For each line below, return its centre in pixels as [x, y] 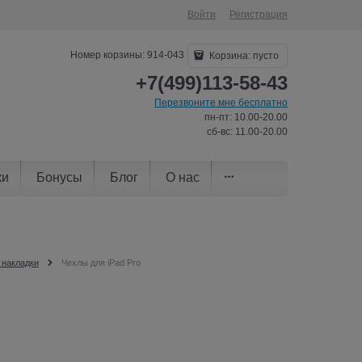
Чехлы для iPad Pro [101, 262]
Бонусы [59, 177]
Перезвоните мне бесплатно [221, 103]
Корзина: [230, 56]
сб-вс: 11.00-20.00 [247, 132]
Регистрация [259, 15]
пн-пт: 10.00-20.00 [246, 117]
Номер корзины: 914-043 [128, 55]
